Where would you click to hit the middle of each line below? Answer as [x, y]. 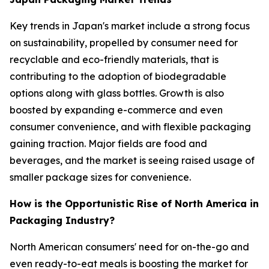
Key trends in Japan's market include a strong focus [130, 26]
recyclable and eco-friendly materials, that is [114, 59]
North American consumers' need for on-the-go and [129, 246]
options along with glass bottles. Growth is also [117, 93]
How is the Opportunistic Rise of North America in [134, 203]
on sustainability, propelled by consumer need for [124, 42]
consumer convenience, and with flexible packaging [130, 126]
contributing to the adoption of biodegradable [118, 76]
